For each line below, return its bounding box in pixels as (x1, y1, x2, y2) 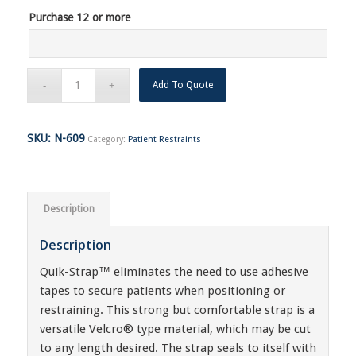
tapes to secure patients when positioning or (39, 283, 285, 298)
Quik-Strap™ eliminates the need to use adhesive (39, 264, 308, 279)
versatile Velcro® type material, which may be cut (39, 321, 311, 336)
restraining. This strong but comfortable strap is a (39, 302, 315, 317)
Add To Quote (153, 79, 214, 91)
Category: (87, 133, 128, 145)
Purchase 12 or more (28, 10, 130, 24)
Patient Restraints (127, 133, 201, 145)
